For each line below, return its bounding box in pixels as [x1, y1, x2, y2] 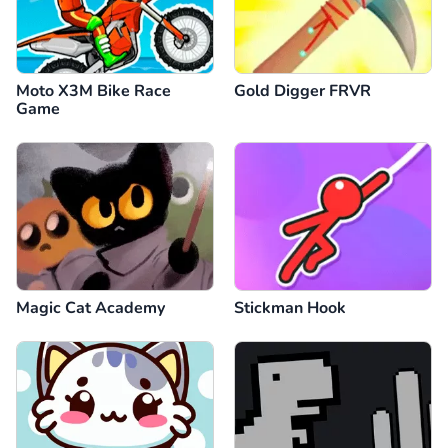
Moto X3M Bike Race [16, 79, 171, 102]
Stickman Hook [234, 296, 346, 319]
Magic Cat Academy [16, 296, 165, 319]
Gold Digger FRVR [234, 79, 371, 102]
